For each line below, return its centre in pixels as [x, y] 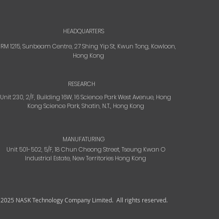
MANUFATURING [84, 139]
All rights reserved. [142, 200]
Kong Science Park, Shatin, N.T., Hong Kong [86, 106]
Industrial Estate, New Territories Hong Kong [86, 158]
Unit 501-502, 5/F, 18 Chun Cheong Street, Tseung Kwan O [86, 149]
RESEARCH [81, 84]
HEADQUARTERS [84, 31]
